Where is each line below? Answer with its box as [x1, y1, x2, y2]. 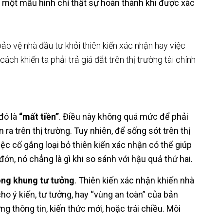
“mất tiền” [19, 111, 59, 122]
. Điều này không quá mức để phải [59, 111, 188, 122]
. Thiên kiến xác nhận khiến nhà [74, 175, 194, 185]
